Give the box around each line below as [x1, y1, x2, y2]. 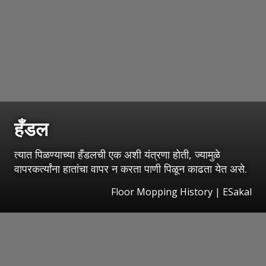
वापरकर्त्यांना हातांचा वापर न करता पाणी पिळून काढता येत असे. [14, 161, 247, 176]
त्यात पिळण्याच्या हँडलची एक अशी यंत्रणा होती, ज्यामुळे [14, 147, 220, 162]
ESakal [223, 185, 252, 199]
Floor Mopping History [111, 185, 213, 199]
